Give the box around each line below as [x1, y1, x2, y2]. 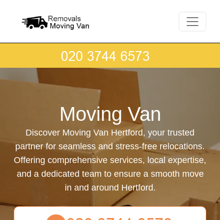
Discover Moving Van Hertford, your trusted [26, 128, 194, 137]
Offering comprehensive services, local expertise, [14, 155, 206, 165]
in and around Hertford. [64, 183, 156, 192]
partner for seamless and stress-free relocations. [15, 141, 205, 151]
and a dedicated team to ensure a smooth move [16, 169, 204, 179]
